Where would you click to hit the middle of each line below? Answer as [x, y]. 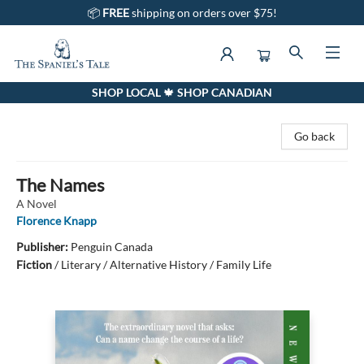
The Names [61, 185]
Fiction [34, 264]
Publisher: [43, 247]
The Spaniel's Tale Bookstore [83, 97]
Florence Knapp [56, 221]
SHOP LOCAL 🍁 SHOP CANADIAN [182, 92]
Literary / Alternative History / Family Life [166, 264]
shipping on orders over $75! [204, 13]
